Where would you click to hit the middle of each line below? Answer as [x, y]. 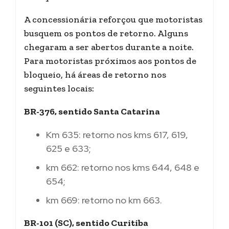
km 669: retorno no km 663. [104, 200]
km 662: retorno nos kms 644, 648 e [123, 167]
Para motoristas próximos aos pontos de [110, 61]
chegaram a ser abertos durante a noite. [109, 47]
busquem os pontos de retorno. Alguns [106, 33]
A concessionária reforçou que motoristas [113, 19]
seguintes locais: [59, 88]
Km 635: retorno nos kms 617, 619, [117, 134]
